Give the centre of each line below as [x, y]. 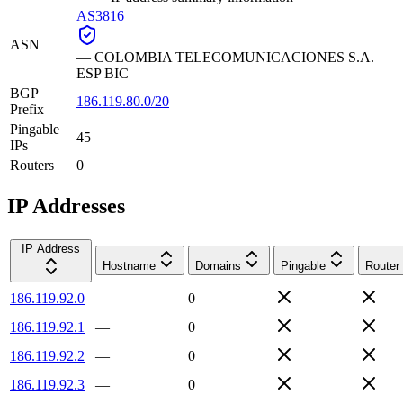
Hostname [129, 265]
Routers [32, 165]
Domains [218, 265]
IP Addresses [66, 206]
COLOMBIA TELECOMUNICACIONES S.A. [234, 57]
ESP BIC [103, 73]
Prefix [27, 109]
